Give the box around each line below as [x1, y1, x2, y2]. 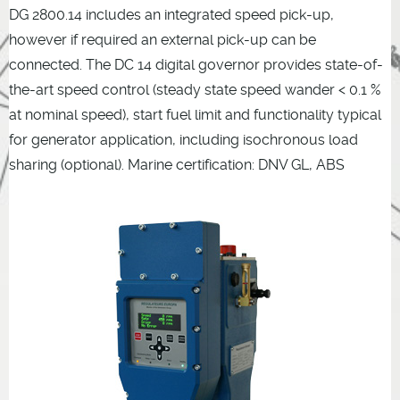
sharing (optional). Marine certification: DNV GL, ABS [9, 156, 345, 174]
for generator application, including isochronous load [9, 131, 358, 149]
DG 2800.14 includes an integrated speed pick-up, [9, 6, 334, 24]
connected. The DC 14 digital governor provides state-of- [9, 56, 383, 74]
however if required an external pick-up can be [9, 31, 316, 49]
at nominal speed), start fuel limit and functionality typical [9, 106, 381, 124]
